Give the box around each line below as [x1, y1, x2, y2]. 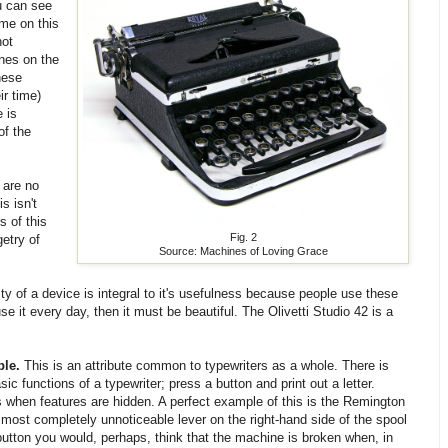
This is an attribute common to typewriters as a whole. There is [20, 358, 389, 374]
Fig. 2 [229, 231, 257, 244]
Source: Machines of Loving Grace [158, 245, 328, 258]
